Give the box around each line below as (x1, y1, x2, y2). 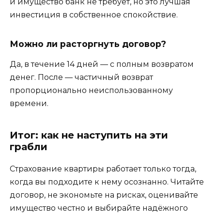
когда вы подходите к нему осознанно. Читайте (10, 177, 204, 187)
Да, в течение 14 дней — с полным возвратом (10, 60, 194, 69)
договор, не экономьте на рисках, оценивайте (10, 190, 198, 200)
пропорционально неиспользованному (10, 86, 173, 95)
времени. (10, 99, 48, 108)
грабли (10, 141, 47, 153)
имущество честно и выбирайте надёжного (10, 203, 188, 213)
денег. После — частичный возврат (10, 73, 153, 82)
